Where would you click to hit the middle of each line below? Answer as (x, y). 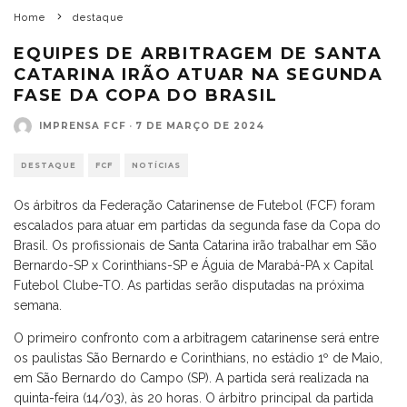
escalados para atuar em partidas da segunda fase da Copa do (197, 225)
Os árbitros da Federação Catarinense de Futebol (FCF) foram (194, 205)
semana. (38, 305)
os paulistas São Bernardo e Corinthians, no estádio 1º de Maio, (198, 357)
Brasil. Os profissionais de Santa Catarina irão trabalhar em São (195, 245)
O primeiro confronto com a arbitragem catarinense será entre (196, 338)
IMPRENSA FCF (83, 126)
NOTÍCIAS (156, 165)
